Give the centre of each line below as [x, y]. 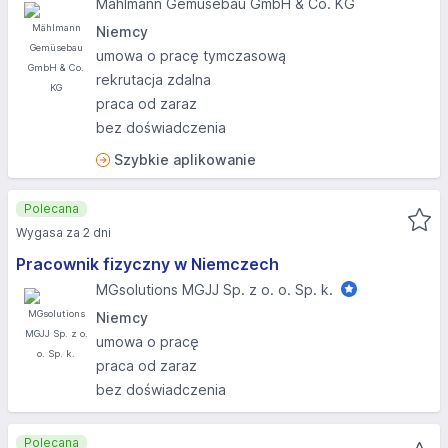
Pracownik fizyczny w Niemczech [147, 264]
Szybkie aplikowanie [185, 159]
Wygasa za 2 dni [63, 232]
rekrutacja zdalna [153, 79]
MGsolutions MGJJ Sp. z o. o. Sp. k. [214, 289]
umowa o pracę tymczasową [191, 55]
